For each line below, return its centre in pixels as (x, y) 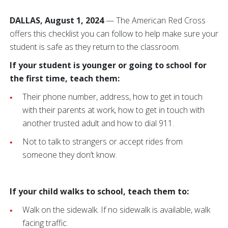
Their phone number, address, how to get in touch (112, 97)
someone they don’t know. (70, 155)
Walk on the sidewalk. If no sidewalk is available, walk (116, 210)
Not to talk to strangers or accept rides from (103, 141)
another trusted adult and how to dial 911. (98, 123)
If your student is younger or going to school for (108, 65)
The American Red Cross (161, 20)
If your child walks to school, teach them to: (99, 191)
